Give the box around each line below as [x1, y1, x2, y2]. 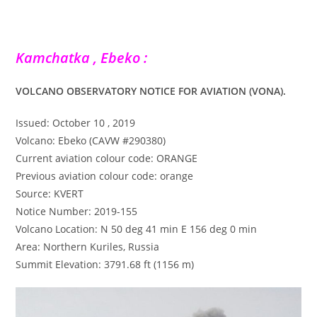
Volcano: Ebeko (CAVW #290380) [16, 133, 166, 147]
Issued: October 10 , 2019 [16, 115, 139, 129]
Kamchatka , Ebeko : [16, 47, 148, 67]
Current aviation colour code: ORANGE [16, 151, 198, 165]
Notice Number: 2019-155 [16, 204, 138, 218]
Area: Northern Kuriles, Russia [16, 239, 160, 253]
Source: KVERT [16, 186, 84, 200]
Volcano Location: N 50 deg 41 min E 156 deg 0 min [16, 221, 258, 236]
